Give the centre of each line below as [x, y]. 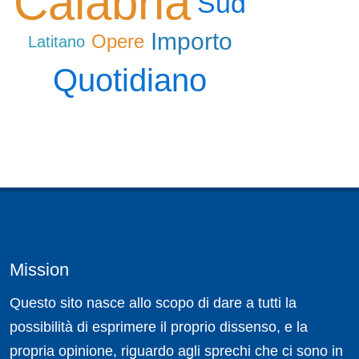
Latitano [56, 42]
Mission [39, 270]
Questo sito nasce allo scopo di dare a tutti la [153, 303]
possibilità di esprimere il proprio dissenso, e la [159, 327]
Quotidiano [130, 81]
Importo [191, 42]
